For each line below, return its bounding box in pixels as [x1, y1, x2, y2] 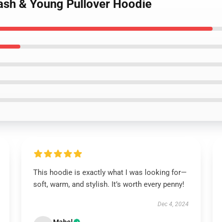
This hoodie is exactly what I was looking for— [33, 168, 187, 177]
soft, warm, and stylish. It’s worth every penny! [33, 180, 184, 189]
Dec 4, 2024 [158, 201, 189, 208]
